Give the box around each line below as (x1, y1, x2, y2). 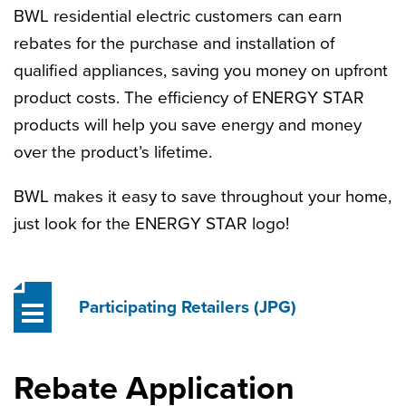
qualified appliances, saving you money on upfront (14, 61, 388, 81)
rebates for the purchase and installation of (14, 34, 334, 53)
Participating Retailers (79, 297, 254, 317)
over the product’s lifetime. (14, 142, 212, 162)
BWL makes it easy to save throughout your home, (14, 187, 391, 207)
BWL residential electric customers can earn (14, 6, 342, 26)
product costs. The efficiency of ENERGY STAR (14, 88, 364, 108)
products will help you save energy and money (14, 115, 362, 135)
